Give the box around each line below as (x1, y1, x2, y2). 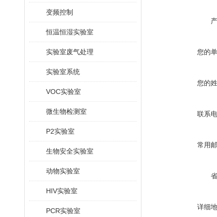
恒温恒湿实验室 (46, 28, 93, 36)
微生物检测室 (46, 108, 87, 115)
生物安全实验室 (46, 147, 93, 155)
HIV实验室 (46, 187, 77, 195)
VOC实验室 (46, 88, 81, 95)
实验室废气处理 (46, 48, 93, 56)
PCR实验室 (46, 207, 80, 215)
